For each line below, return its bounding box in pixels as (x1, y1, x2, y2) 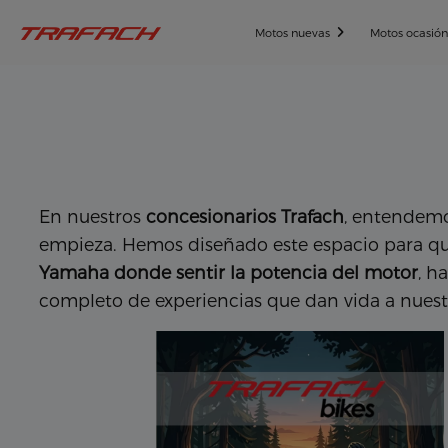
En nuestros (39, 206, 146, 228)
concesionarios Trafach (146, 206, 344, 228)
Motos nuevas (255, 25, 331, 40)
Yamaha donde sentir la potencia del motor (39, 262, 418, 284)
